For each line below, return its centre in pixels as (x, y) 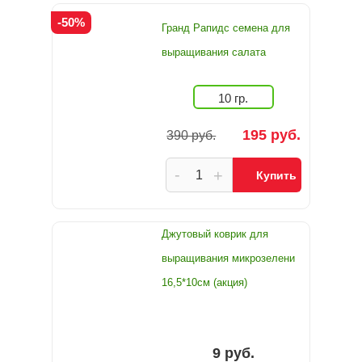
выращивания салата (214, 52)
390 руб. (192, 135)
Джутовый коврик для (215, 234)
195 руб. (271, 135)
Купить (276, 175)
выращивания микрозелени (228, 258)
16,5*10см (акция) (204, 282)
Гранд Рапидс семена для (226, 28)
